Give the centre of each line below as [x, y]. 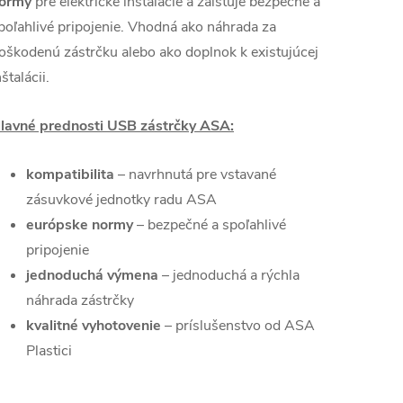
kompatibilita [70, 175]
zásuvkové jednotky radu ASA [121, 200]
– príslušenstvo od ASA [238, 326]
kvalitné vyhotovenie [94, 326]
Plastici [49, 351]
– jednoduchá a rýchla [229, 275]
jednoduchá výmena [92, 275]
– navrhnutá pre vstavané [195, 175]
